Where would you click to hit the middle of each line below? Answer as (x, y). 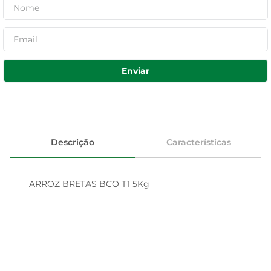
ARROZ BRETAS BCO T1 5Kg (89, 184)
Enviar (135, 70)
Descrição (73, 142)
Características (198, 142)
